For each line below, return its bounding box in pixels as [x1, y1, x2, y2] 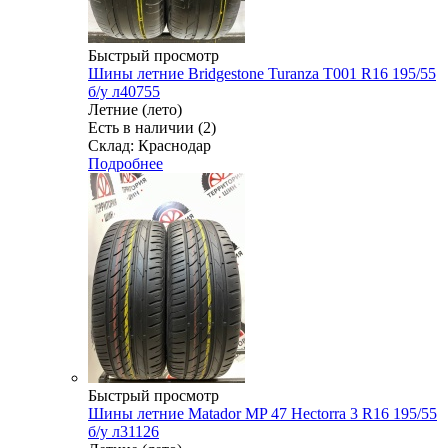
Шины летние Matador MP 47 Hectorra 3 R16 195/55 [88, 404, 437, 422]
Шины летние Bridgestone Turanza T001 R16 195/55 [88, 64, 436, 82]
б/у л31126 [88, 422, 159, 440]
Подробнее [88, 154, 163, 172]
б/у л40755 [88, 82, 160, 100]
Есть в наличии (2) [88, 118, 216, 136]
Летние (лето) [88, 100, 182, 118]
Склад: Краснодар [88, 136, 211, 154]
